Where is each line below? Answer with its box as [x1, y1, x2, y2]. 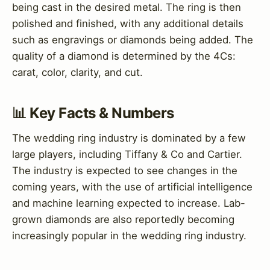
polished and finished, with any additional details [12, 17, 243, 30]
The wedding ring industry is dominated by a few [12, 131, 246, 144]
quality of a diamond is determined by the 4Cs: [12, 49, 236, 62]
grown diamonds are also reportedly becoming [12, 213, 234, 225]
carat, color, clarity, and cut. [12, 66, 143, 78]
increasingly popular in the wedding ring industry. [12, 229, 246, 242]
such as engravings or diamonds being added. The [12, 33, 253, 46]
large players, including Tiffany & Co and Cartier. [12, 148, 242, 160]
